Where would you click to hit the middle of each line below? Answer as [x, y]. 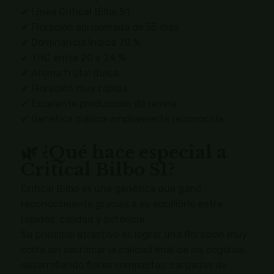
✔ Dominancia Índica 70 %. [81, 43]
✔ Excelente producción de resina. [99, 104]
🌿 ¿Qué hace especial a [124, 153]
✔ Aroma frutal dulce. [71, 73]
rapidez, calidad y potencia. [83, 220]
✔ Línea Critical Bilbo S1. [76, 12]
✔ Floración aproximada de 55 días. [101, 28]
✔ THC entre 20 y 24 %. [74, 58]
